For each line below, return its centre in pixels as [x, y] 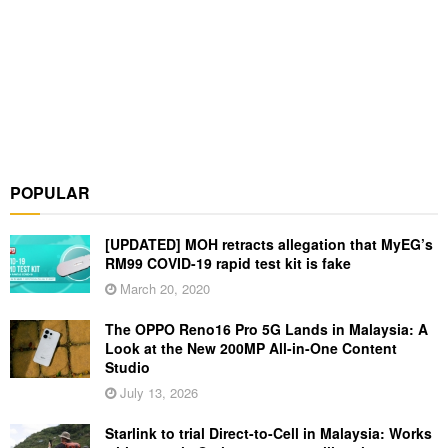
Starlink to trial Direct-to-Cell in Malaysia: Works [268, 433]
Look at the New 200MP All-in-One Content [251, 348]
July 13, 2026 [157, 393]
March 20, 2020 [163, 289]
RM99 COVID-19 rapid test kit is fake [228, 263]
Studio [127, 367]
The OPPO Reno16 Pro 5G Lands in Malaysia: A [266, 329]
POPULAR [50, 193]
